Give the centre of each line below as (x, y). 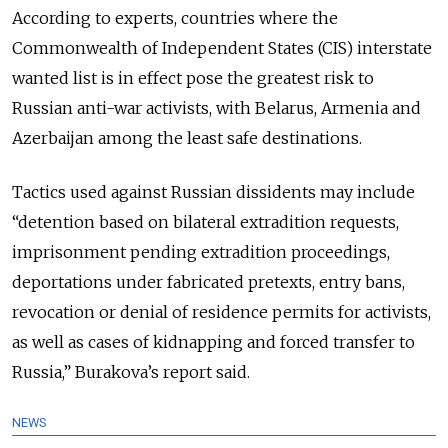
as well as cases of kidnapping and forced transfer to (213, 341)
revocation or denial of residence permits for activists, (221, 311)
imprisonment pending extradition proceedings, (201, 251)
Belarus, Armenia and (338, 107)
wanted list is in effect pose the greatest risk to (193, 77)
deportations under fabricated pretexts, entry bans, (208, 281)
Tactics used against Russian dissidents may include (213, 191)
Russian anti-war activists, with (133, 107)
